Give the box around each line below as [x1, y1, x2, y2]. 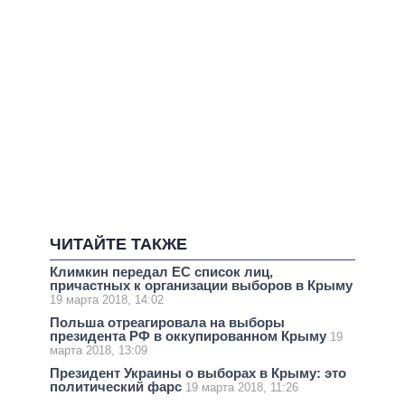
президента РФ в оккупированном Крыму [50, 328, 330, 344]
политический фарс [50, 379, 185, 395]
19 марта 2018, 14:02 [50, 293, 164, 307]
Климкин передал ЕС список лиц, [50, 264, 273, 280]
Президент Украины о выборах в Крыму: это [50, 365, 346, 381]
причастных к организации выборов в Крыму [50, 278, 353, 294]
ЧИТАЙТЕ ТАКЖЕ [50, 235, 187, 254]
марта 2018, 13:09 [50, 344, 147, 358]
